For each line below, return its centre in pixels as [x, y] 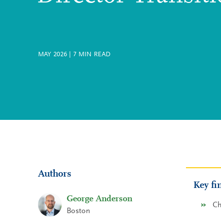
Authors [55, 174]
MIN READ [93, 55]
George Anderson [99, 199]
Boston [78, 211]
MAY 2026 [54, 55]
